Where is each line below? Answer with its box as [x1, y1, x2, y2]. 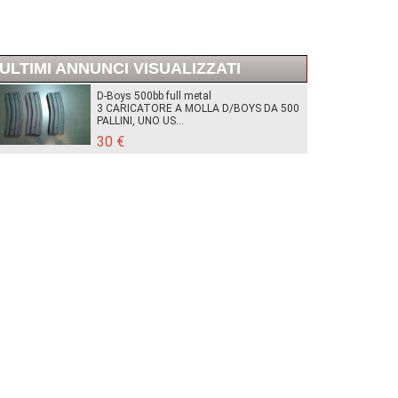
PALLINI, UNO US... [96, 115, 184, 128]
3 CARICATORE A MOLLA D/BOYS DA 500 [96, 102, 299, 115]
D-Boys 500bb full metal [96, 90, 211, 103]
